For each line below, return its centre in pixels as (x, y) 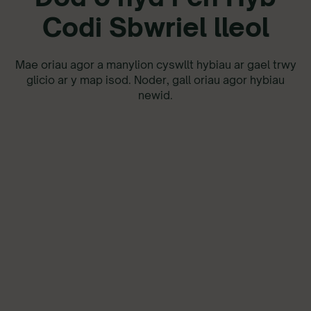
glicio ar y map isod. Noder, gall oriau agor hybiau (155, 80)
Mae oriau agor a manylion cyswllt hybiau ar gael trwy (155, 65)
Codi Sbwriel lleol (155, 27)
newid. (155, 95)
